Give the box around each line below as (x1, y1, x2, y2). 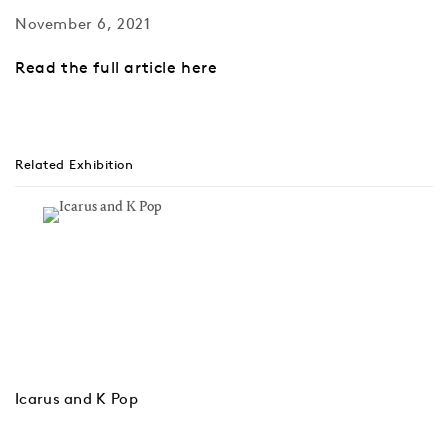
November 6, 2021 (15, 14, 151, 33)
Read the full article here (15, 57, 218, 77)
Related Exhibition (15, 156, 133, 173)
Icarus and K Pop (15, 388, 138, 408)
